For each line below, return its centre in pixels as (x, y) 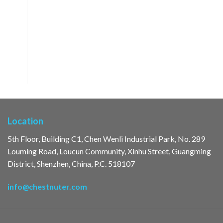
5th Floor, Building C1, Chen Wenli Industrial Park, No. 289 (106, 139)
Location (25, 121)
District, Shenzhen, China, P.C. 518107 (71, 164)
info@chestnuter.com (47, 186)
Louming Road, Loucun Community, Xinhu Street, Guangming (109, 151)
